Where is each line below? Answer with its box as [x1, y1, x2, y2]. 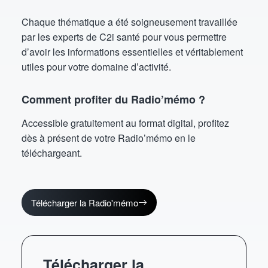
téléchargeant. [22, 146, 82, 160]
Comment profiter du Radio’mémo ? [22, 92, 205, 107]
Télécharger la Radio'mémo [31, 196, 138, 209]
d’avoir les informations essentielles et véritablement [22, 45, 243, 59]
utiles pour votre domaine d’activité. [22, 60, 171, 74]
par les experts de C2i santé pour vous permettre [22, 30, 227, 44]
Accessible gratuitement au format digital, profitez [22, 116, 229, 130]
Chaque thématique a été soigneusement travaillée [22, 15, 237, 29]
